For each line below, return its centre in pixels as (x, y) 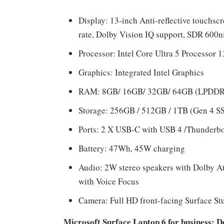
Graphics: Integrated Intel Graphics (141, 72)
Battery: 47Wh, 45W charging (132, 148)
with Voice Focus (109, 181)
